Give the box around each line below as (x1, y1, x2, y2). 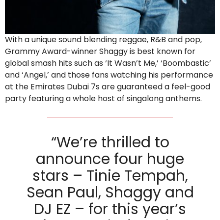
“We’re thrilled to (51, 132, 169, 153)
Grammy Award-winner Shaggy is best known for (5, 46, 195, 57)
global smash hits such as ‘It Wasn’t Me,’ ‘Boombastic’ (5, 57, 211, 69)
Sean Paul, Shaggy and (26, 182, 194, 203)
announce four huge (36, 149, 184, 170)
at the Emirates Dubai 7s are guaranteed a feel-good (5, 81, 210, 93)
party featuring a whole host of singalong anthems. (5, 93, 202, 105)
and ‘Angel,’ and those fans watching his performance (5, 69, 213, 81)
